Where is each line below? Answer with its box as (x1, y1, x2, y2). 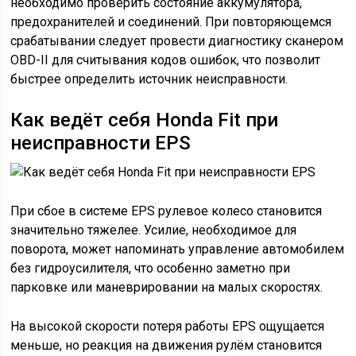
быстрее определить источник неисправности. (10, 72, 288, 87)
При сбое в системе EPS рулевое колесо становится (10, 203, 323, 219)
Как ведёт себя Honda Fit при (10, 109, 279, 131)
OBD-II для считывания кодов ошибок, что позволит (10, 52, 321, 68)
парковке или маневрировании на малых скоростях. (10, 280, 323, 295)
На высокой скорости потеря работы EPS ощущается (10, 319, 325, 334)
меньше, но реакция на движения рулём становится (10, 338, 323, 353)
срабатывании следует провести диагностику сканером (10, 33, 344, 48)
